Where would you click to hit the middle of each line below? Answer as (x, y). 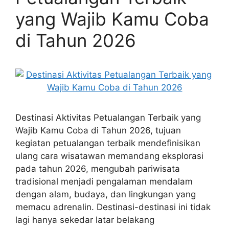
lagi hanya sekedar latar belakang (85, 220)
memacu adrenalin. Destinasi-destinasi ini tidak (113, 207)
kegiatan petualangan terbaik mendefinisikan (108, 143)
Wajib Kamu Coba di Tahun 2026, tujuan (98, 130)
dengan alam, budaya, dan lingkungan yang (106, 194)
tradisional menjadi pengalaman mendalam (104, 181)
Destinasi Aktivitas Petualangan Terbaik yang (108, 118)
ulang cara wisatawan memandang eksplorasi (109, 156)
